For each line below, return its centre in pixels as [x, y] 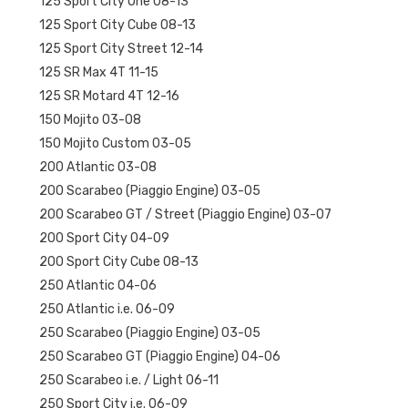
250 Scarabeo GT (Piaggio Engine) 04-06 [159, 356]
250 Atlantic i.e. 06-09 [107, 309]
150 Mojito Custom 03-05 [115, 143]
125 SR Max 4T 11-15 [98, 72]
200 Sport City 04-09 [104, 238]
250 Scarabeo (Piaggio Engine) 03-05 [149, 332]
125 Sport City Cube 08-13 [117, 25]
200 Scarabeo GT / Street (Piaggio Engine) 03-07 [185, 214]
